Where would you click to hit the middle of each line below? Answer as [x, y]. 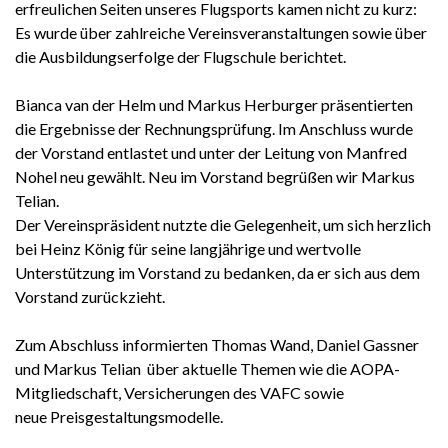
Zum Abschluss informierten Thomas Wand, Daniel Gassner [217, 345]
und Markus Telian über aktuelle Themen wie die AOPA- [207, 369]
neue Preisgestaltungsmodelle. [119, 417]
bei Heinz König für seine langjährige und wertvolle [188, 249]
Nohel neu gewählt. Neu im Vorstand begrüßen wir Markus [215, 177]
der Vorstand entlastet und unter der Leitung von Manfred [211, 153]
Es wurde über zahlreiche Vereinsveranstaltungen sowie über [221, 33]
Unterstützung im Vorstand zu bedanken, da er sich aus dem [217, 273]
